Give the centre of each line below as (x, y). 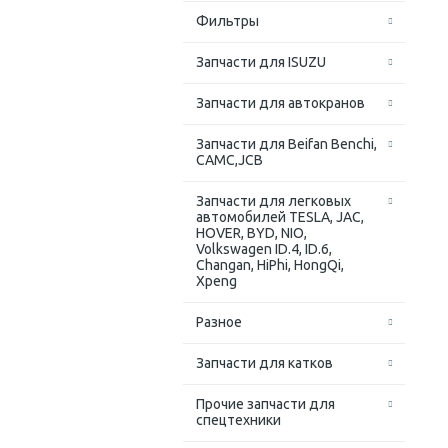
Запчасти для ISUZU (261, 62)
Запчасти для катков (264, 363)
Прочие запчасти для (265, 404)
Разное (219, 322)
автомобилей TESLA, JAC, (280, 217)
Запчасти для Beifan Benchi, (286, 144)
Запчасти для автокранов (280, 103)
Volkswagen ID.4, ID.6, (264, 249)
